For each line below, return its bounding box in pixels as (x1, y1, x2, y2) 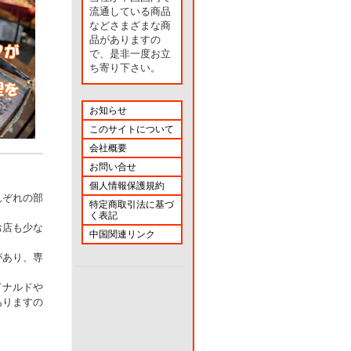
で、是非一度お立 (89, 48, 171, 60)
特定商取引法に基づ (89, 199, 174, 210)
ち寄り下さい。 (89, 62, 161, 74)
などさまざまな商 (89, 20, 171, 31)
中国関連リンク (89, 229, 155, 240)
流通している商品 (89, 5, 171, 17)
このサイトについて (89, 124, 174, 135)
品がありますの (89, 34, 161, 45)
